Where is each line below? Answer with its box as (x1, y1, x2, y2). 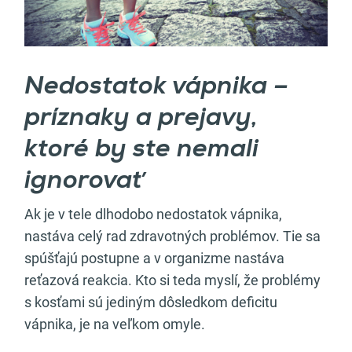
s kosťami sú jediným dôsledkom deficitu (24, 294, 277, 311)
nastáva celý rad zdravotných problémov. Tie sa (24, 228, 321, 245)
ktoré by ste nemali (24, 137, 258, 163)
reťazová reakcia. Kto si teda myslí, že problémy (24, 272, 321, 289)
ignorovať (24, 169, 144, 195)
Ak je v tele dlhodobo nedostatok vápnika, (24, 206, 282, 223)
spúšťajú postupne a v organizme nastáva (24, 250, 284, 267)
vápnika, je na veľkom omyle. (24, 316, 205, 333)
